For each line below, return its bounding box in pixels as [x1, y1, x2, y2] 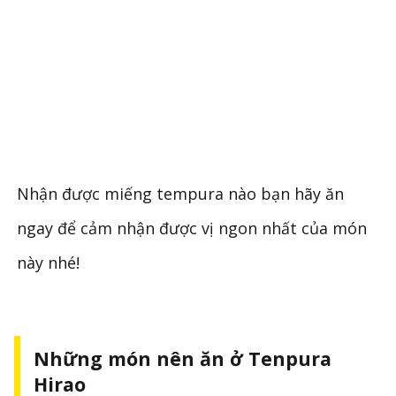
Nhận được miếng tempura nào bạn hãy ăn [17, 183, 345, 205]
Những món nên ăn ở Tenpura [33, 345, 331, 371]
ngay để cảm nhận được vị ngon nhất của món [17, 217, 368, 240]
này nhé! [17, 252, 80, 274]
